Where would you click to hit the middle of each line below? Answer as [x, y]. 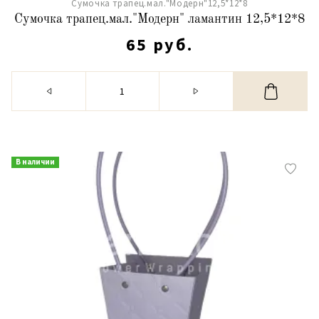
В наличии [35, 162]
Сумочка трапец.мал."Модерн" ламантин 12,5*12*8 [159, 19]
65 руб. [159, 45]
